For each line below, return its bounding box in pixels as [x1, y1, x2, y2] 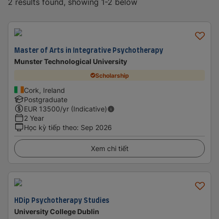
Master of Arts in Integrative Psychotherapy [14, 45, 163, 55]
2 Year [24, 114, 44, 122]
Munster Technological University [14, 57, 127, 66]
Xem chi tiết [90, 144, 129, 153]
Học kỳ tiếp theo [24, 123, 77, 131]
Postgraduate [24, 95, 67, 104]
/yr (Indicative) [60, 105, 107, 113]
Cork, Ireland [24, 86, 65, 94]
